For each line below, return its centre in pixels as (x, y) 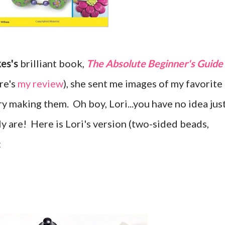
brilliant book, (52, 64)
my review (40, 84)
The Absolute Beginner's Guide (155, 64)
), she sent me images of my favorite (143, 84)
